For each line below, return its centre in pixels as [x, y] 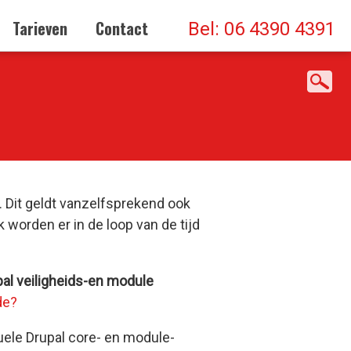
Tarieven [40, 28]
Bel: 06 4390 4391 [262, 29]
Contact [122, 28]
